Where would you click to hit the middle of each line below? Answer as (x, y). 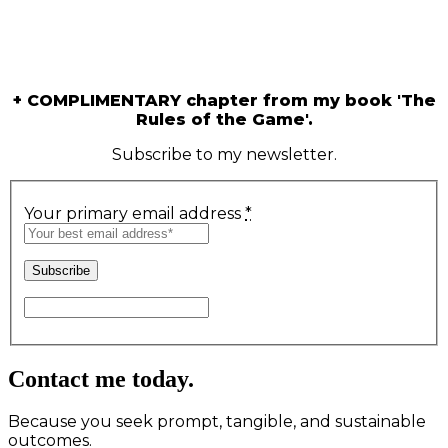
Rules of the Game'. (224, 120)
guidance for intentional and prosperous (224, 30)
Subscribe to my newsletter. (224, 155)
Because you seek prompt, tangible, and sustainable (217, 422)
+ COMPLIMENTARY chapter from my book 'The (224, 101)
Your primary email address (134, 213)
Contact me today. (101, 378)
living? (224, 57)
